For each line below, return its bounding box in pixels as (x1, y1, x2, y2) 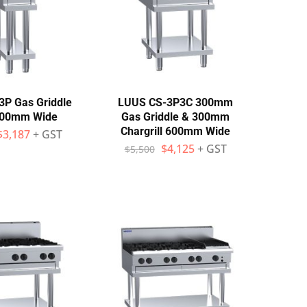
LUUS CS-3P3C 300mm (118, 96, 233, 109)
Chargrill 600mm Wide (121, 125, 230, 138)
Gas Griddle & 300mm (121, 110, 230, 123)
